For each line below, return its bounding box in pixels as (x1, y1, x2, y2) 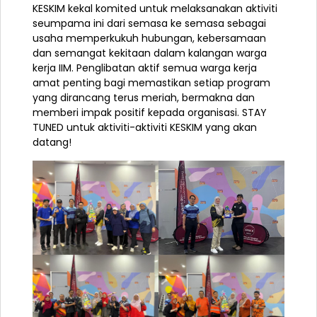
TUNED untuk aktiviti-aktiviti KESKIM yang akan (33, 120, 257, 135)
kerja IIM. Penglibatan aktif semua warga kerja (33, 61, 257, 76)
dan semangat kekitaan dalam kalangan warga (33, 46, 267, 61)
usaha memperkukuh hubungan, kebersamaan (33, 31, 266, 46)
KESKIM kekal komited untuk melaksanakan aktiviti (33, 1, 277, 16)
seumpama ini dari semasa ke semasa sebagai (33, 16, 266, 31)
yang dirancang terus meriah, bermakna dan (33, 91, 255, 105)
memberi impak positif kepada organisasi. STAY (33, 105, 267, 120)
